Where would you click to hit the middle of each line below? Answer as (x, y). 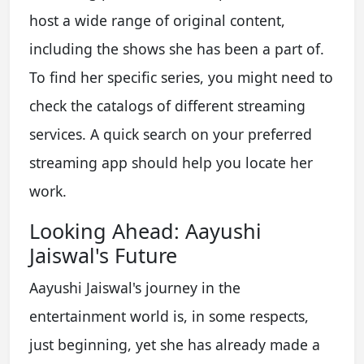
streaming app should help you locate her (171, 162)
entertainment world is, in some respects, (169, 316)
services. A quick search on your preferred (171, 134)
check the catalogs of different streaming (167, 105)
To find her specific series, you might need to (181, 77)
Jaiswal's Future (103, 255)
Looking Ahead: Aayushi (145, 230)
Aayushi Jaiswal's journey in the (135, 287)
